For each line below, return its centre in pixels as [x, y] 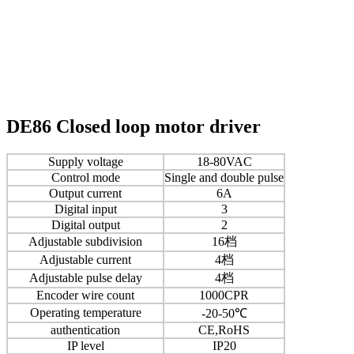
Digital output [85, 224]
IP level [85, 345]
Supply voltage [85, 161]
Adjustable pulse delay [85, 277]
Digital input [85, 209]
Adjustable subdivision [85, 241]
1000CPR [224, 295]
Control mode [85, 177]
